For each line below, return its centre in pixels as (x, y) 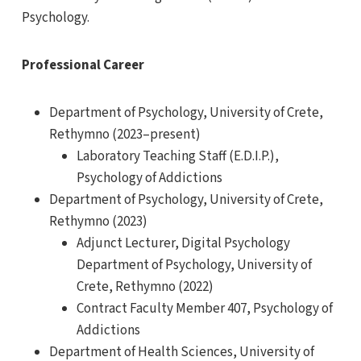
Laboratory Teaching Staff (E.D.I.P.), (178, 157)
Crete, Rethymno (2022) (145, 287)
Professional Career (83, 66)
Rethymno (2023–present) (125, 135)
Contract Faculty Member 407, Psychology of (205, 309)
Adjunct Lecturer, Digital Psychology (183, 244)
